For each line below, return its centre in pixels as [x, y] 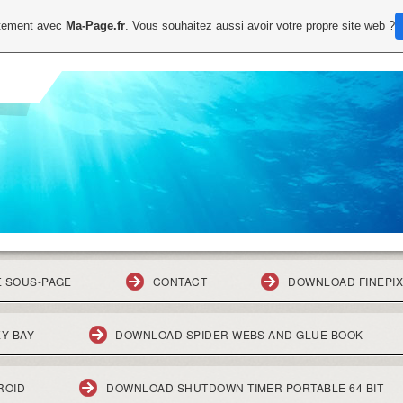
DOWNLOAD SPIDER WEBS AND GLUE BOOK [239, 334]
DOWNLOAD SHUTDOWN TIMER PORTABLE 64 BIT [245, 387]
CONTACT [180, 281]
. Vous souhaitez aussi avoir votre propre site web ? [260, 26]
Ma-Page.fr [95, 26]
